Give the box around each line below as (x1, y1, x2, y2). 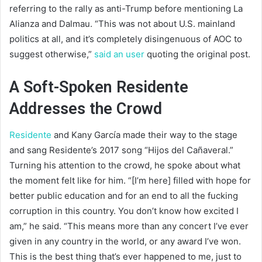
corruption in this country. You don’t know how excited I (9, 205, 239, 217)
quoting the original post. (144, 48, 250, 60)
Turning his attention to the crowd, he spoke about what (9, 160, 240, 171)
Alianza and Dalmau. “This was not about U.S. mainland (9, 18, 235, 29)
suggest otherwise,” (9, 48, 94, 60)
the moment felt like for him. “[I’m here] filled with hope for (9, 175, 251, 187)
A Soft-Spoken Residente (9, 77, 188, 96)
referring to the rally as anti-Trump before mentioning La (9, 2, 243, 14)
